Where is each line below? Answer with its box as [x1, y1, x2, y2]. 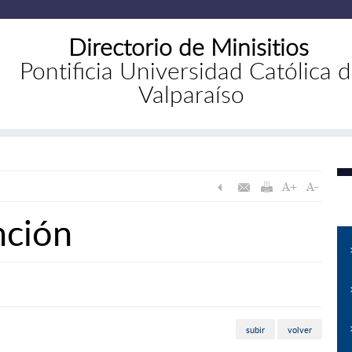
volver [288, 323, 313, 335]
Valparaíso [138, 78, 245, 109]
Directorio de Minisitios [68, 31, 309, 62]
